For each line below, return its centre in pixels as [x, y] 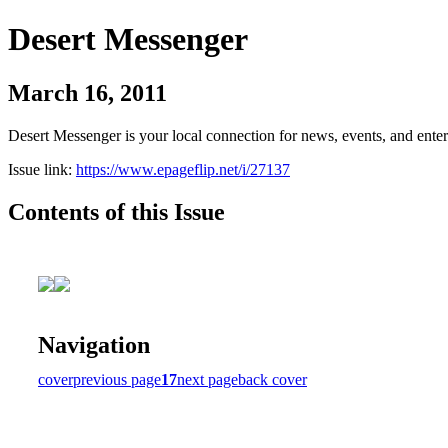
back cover [272, 379]
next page [207, 379]
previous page [117, 379]
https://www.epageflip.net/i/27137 [183, 169]
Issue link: [42, 169]
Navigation [94, 344]
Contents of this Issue [116, 211]
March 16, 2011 [87, 92]
